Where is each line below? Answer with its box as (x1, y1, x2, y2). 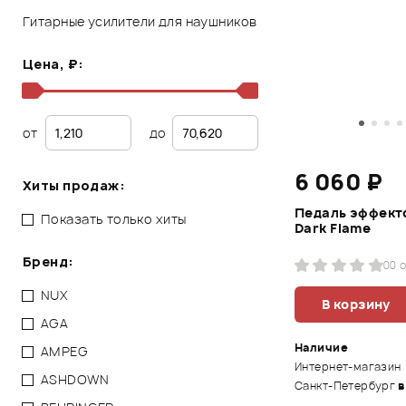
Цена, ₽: (23, 54, 84, 72)
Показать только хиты (41, 209, 187, 227)
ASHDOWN (41, 370, 109, 388)
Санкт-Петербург (295, 378, 396, 394)
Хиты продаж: (23, 176, 126, 194)
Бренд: (23, 252, 74, 270)
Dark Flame (295, 219, 372, 237)
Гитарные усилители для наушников (23, 12, 257, 30)
